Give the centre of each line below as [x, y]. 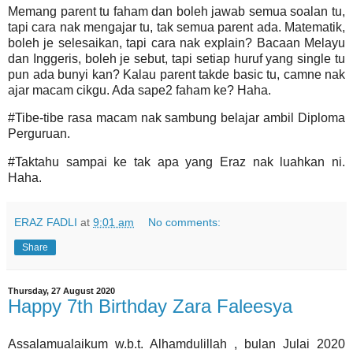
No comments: [185, 223]
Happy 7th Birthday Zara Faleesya [150, 307]
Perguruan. [39, 134]
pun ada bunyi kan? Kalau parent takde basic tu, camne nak [176, 74]
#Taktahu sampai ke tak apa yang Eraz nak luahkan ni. [176, 162]
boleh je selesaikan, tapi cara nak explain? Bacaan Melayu [176, 43]
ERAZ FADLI [46, 223]
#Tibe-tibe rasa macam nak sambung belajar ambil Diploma [176, 118]
